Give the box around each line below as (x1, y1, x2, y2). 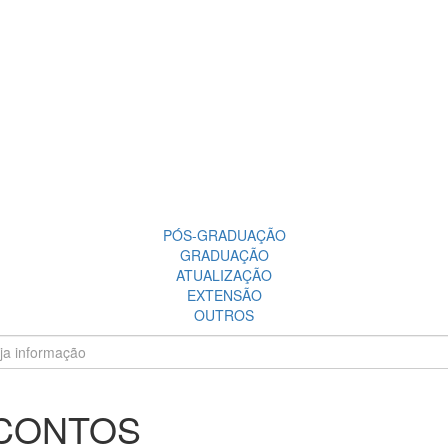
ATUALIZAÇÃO (176, 265, 272, 285)
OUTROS (194, 305, 254, 325)
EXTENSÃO (186, 285, 262, 305)
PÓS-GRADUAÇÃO (162, 225, 286, 245)
